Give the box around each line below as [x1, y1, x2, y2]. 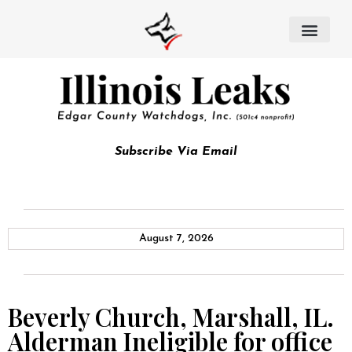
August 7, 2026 [138, 233, 214, 244]
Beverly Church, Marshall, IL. [8, 300, 334, 333]
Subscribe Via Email [115, 145, 237, 158]
